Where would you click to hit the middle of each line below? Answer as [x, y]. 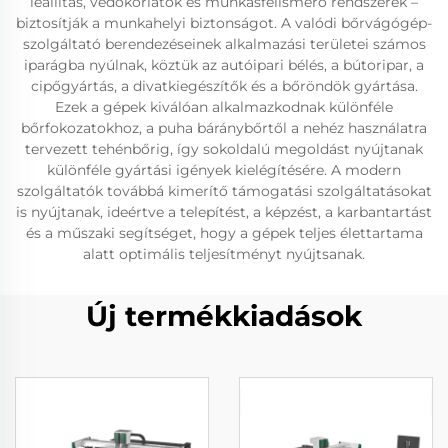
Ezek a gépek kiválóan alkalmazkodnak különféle [224, 107]
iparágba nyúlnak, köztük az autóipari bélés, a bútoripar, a [224, 65]
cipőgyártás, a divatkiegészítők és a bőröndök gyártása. [224, 86]
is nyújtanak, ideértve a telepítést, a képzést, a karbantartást [224, 212]
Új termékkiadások [224, 316]
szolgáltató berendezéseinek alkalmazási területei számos [224, 44]
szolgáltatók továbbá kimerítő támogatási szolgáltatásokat [224, 191]
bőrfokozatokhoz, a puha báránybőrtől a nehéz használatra [224, 128]
